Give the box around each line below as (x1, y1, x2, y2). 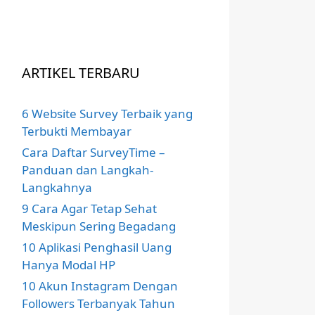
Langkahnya (22, 179, 92, 196)
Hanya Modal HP (22, 257, 115, 274)
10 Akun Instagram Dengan (22, 278, 178, 295)
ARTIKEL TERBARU (22, 63, 140, 83)
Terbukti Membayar (22, 123, 131, 140)
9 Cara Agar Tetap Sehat (22, 200, 157, 217)
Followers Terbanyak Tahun (22, 295, 175, 312)
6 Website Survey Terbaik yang (22, 105, 193, 122)
